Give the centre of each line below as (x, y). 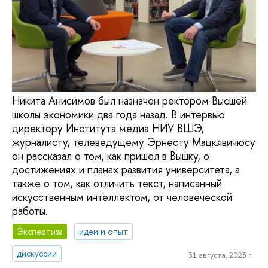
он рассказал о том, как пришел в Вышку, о (111, 156)
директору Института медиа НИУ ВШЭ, (108, 129)
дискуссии (37, 253)
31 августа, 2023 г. (220, 255)
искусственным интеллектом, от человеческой (122, 197)
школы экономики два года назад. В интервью (118, 115)
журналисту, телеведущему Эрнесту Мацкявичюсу (134, 142)
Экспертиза (40, 231)
